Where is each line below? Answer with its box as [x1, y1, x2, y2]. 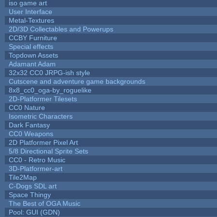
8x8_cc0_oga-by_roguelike [8, 86, 92, 94]
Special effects [8, 42, 53, 50]
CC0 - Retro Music [8, 155, 65, 164]
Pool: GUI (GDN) [8, 208, 60, 216]
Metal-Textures [8, 16, 54, 24]
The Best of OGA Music [8, 199, 80, 207]
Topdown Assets [8, 51, 58, 59]
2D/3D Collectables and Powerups [8, 25, 113, 33]
